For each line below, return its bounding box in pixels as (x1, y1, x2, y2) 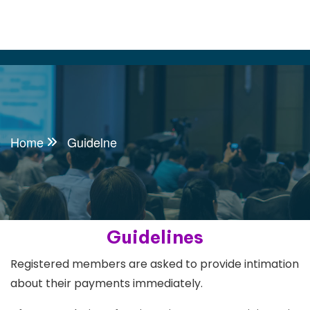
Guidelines (107, 226, 203, 248)
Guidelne (67, 133, 117, 151)
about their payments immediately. (10, 275, 203, 291)
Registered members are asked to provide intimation (10, 256, 299, 272)
